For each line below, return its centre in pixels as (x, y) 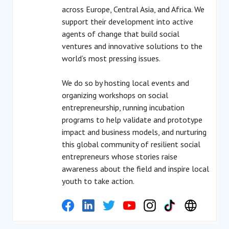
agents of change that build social (121, 34)
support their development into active (128, 21)
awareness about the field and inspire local (135, 169)
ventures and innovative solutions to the (132, 46)
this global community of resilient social (131, 144)
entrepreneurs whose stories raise (120, 156)
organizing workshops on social (115, 95)
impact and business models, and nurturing (134, 132)
